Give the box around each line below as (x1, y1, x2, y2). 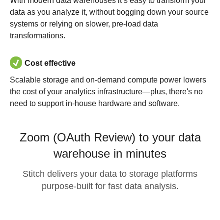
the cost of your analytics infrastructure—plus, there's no (10, 87, 203, 96)
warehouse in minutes (54, 147, 166, 160)
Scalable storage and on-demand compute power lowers (10, 76, 206, 84)
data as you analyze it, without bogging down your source (10, 8, 209, 16)
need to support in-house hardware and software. (10, 99, 180, 108)
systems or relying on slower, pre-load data (10, 20, 158, 28)
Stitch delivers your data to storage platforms (23, 169, 197, 179)
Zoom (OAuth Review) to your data (19, 131, 201, 144)
